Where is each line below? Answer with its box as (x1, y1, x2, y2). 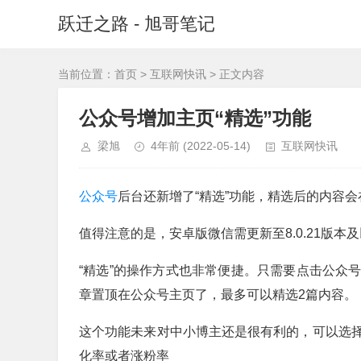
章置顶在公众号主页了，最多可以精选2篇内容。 (79, 288, 357, 301)
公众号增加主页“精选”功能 (79, 107, 311, 129)
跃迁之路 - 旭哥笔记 (58, 14, 215, 34)
